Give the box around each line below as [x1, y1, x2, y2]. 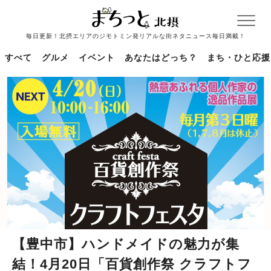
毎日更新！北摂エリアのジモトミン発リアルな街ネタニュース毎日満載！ [25, 33, 246, 39]
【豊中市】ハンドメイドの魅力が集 [12, 236, 240, 252]
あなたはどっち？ [125, 53, 197, 62]
